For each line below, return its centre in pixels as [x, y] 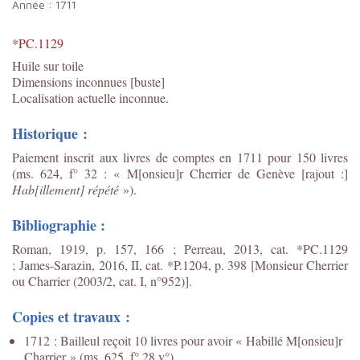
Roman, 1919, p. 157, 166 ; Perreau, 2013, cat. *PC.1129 [180, 248]
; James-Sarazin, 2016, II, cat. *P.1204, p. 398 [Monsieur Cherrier [180, 264]
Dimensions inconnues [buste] [88, 81]
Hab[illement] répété [65, 189]
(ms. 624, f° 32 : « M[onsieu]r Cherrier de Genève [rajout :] [180, 173]
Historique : [50, 133]
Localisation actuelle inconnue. [90, 97]
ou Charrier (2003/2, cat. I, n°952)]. [102, 280]
